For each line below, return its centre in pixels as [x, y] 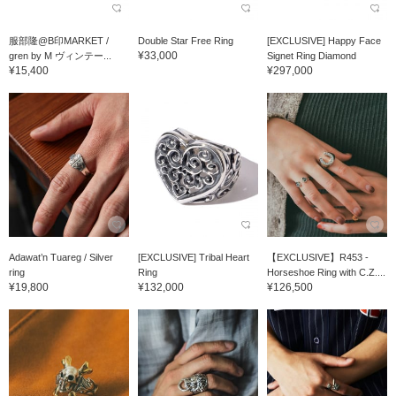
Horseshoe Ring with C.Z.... [326, 272]
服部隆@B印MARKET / [59, 40]
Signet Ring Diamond [311, 55]
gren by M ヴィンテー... [60, 55]
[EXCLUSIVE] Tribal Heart [193, 257]
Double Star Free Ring [185, 40]
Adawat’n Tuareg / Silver [61, 257]
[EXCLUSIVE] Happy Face [324, 40]
